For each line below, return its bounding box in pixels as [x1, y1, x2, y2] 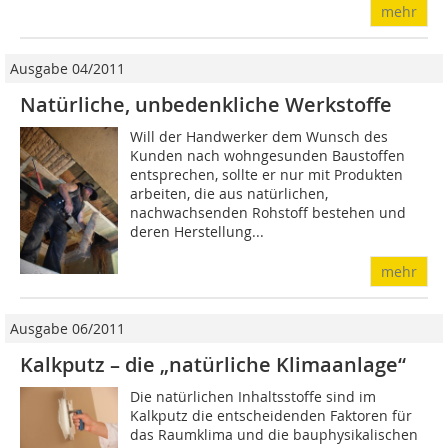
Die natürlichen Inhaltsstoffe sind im [130, 387, 377, 407]
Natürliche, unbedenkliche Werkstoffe [20, 91, 392, 119]
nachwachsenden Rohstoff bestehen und [130, 203, 407, 223]
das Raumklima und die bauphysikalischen [130, 425, 419, 445]
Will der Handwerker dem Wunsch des [130, 127, 389, 147]
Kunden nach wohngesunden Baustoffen [130, 146, 406, 166]
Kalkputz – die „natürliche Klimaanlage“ [20, 351, 406, 379]
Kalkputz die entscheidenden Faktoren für [130, 406, 413, 426]
